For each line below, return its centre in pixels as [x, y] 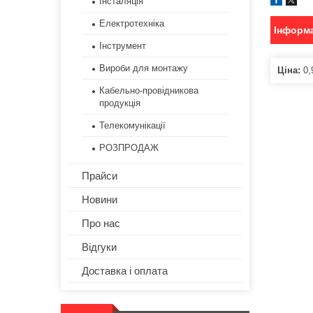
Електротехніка [132, 24]
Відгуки [99, 247]
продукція [120, 103]
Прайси [100, 176]
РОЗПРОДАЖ [129, 148]
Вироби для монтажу [144, 68]
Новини [100, 200]
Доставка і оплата [125, 271]
